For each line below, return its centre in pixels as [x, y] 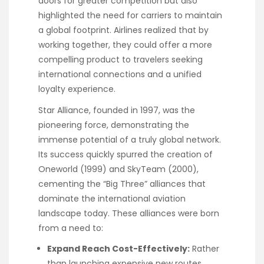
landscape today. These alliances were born [129, 214]
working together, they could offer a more [125, 45]
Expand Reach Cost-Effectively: [118, 249]
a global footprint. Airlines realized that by [123, 30]
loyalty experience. [77, 89]
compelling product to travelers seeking [121, 60]
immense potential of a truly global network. [130, 140]
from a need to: [71, 228]
